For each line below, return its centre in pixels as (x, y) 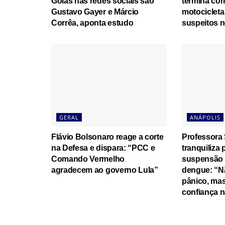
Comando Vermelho (88, 159)
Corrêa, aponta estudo (92, 23)
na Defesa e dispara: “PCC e (103, 148)
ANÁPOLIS (205, 117)
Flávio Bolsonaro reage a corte (107, 137)
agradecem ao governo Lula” (105, 170)
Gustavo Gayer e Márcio (95, 12)
